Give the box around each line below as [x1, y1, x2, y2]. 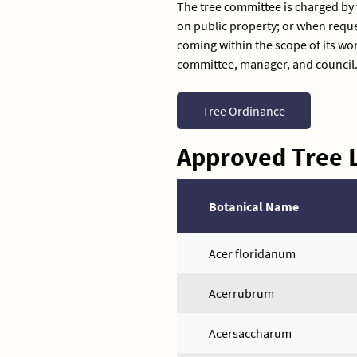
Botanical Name [209, 198, 299, 214]
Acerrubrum [209, 285, 274, 301]
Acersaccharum [209, 325, 292, 341]
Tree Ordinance [202, 103, 285, 119]
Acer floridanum [209, 245, 296, 261]
